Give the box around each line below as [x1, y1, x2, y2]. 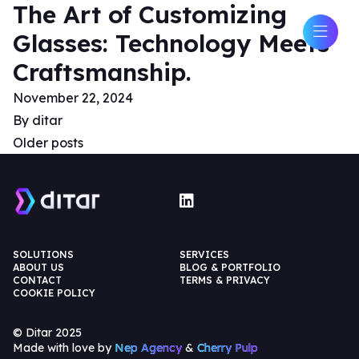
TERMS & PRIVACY [179, 274, 270, 287]
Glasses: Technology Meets [13, 28, 329, 58]
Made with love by [13, 341, 115, 356]
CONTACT [13, 274, 62, 287]
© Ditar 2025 [13, 325, 82, 341]
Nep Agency [115, 341, 182, 356]
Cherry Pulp [197, 341, 258, 356]
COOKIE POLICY [13, 287, 95, 300]
